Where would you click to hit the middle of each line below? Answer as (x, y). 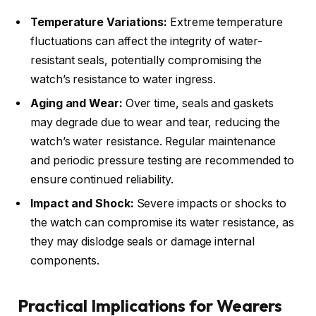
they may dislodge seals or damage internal (142, 242)
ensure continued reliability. (102, 180)
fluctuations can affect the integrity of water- (147, 42)
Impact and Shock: (82, 204)
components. (65, 261)
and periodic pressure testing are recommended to (163, 161)
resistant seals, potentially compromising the (146, 61)
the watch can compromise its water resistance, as (163, 223)
